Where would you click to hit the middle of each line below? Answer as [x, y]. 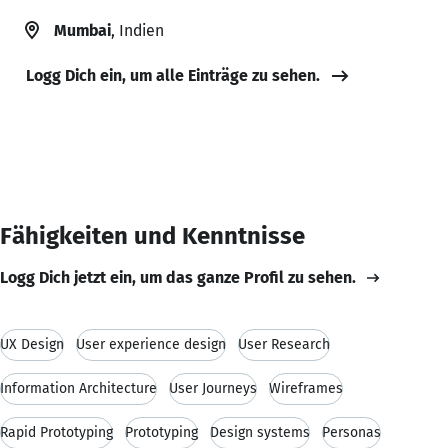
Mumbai [82, 30]
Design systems [260, 432]
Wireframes [306, 388]
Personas [351, 432]
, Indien [137, 30]
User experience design [151, 344]
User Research [284, 344]
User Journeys [213, 388]
